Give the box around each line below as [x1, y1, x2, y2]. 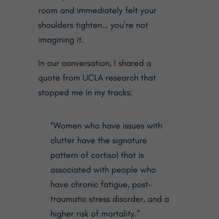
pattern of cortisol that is [50, 149, 144, 160]
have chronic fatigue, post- [50, 178, 152, 190]
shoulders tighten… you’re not [38, 19, 148, 30]
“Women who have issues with [50, 120, 162, 131]
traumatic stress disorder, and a [50, 193, 169, 204]
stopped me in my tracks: [38, 87, 132, 98]
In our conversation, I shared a [38, 57, 151, 68]
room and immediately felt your [38, 4, 156, 16]
